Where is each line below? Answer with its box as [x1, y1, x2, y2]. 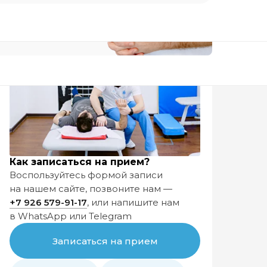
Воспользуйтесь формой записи [10, 169, 163, 181]
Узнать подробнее [76, 221, 157, 231]
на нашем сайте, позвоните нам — [10, 183, 172, 194]
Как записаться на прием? [10, 156, 150, 167]
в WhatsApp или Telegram [10, 210, 132, 222]
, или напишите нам [87, 197, 179, 208]
